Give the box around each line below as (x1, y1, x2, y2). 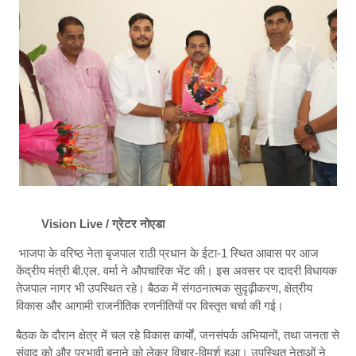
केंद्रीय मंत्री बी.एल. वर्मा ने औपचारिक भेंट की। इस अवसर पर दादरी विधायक (16, 263, 337, 277)
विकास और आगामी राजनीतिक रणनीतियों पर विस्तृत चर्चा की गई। (16, 298, 284, 312)
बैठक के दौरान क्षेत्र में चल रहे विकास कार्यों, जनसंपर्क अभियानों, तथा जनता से (16, 327, 339, 342)
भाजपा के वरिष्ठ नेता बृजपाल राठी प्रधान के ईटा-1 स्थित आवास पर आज (16, 246, 319, 260)
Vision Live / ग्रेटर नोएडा (41, 216, 164, 230)
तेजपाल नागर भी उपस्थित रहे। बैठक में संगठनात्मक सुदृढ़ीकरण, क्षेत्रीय (16, 281, 312, 295)
